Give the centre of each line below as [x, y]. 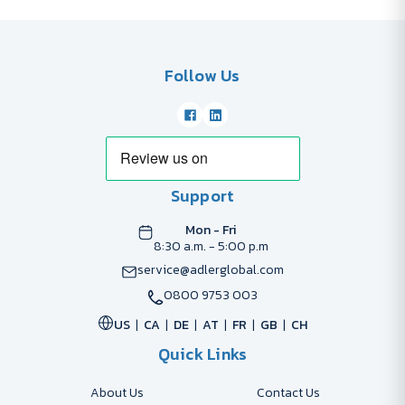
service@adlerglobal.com [211, 270]
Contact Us [288, 393]
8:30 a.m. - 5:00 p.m [211, 246]
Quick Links [202, 354]
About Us [117, 393]
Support [202, 196]
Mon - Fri [211, 230]
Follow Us [202, 75]
